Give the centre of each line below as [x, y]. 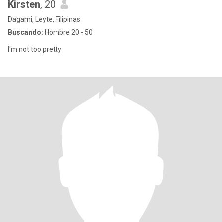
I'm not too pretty [35, 49]
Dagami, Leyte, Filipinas [44, 19]
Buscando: [26, 32]
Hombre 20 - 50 [68, 32]
